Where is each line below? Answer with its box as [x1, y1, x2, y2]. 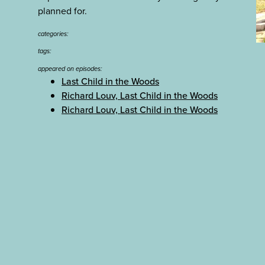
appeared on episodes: [38, 63, 102, 73]
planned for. [38, 4, 87, 18]
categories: [38, 28, 69, 38]
